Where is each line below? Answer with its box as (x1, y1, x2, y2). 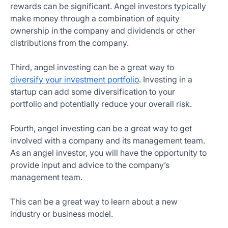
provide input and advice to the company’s (10, 160, 169, 170)
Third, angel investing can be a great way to (10, 62, 174, 72)
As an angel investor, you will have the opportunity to (10, 148, 207, 158)
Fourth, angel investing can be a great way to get (10, 123, 192, 133)
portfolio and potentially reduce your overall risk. (10, 99, 192, 109)
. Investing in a (139, 74, 192, 84)
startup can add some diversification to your (10, 87, 175, 97)
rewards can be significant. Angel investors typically (10, 1, 206, 11)
